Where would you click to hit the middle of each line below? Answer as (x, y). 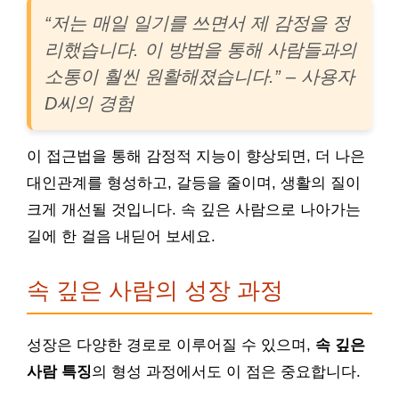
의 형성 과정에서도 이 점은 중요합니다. (226, 372)
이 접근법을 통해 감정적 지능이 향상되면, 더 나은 (196, 156)
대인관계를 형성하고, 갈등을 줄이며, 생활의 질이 (194, 183)
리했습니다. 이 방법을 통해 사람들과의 (200, 50)
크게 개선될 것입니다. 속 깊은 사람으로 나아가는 (194, 210)
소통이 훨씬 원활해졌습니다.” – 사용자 (199, 77)
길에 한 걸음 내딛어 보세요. (121, 236)
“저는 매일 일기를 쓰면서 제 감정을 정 (197, 23)
